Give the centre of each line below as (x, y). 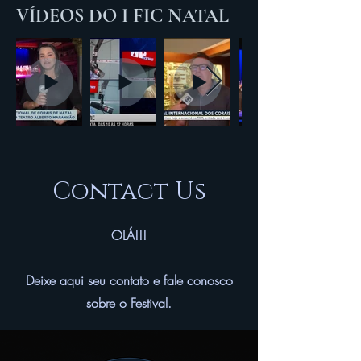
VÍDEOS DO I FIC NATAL (122, 16)
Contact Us (129, 192)
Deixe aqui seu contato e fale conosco (129, 280)
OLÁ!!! (129, 235)
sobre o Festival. (129, 303)
